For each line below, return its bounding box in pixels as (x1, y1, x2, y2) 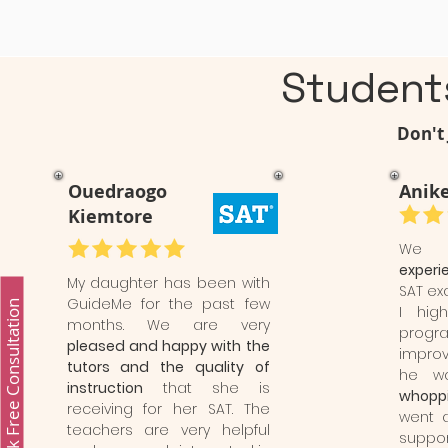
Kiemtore (67, 204, 153, 229)
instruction (66, 378, 143, 398)
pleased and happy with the (66, 336, 270, 356)
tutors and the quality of (66, 357, 270, 377)
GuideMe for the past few (66, 294, 270, 314)
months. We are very (66, 315, 270, 335)
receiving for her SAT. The (66, 399, 270, 419)
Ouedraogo (67, 179, 167, 204)
